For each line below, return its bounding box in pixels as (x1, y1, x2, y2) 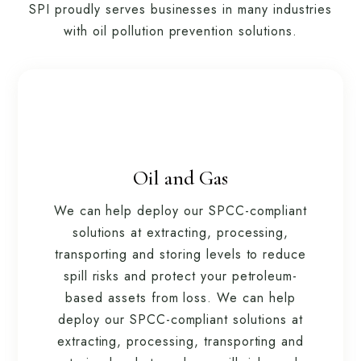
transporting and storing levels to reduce (54, 245, 307, 263)
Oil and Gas (133, 165, 228, 190)
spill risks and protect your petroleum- (63, 267, 298, 285)
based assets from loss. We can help (65, 288, 296, 307)
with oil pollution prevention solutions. (64, 22, 297, 40)
